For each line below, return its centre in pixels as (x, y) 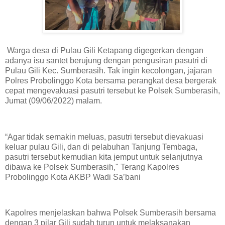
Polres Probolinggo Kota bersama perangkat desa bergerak (111, 80)
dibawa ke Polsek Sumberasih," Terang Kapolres (92, 167)
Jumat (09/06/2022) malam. (53, 100)
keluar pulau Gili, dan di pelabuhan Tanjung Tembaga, (101, 147)
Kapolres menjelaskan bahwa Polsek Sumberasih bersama (110, 213)
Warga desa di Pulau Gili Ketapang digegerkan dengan (104, 50)
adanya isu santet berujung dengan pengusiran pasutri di (106, 60)
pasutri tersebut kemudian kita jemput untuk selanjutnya (104, 157)
